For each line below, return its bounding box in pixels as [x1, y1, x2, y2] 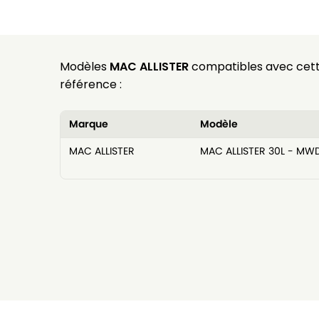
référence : [59, 76, 122, 93]
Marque [68, 117, 108, 132]
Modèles [59, 58, 110, 75]
